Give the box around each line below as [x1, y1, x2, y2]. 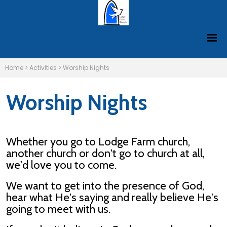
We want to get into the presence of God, [6, 179, 204, 193]
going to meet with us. [6, 202, 110, 216]
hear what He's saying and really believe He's [6, 191, 218, 205]
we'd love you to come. [6, 158, 117, 172]
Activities [29, 63, 57, 72]
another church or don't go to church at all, [6, 146, 205, 161]
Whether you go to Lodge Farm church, [6, 135, 190, 149]
